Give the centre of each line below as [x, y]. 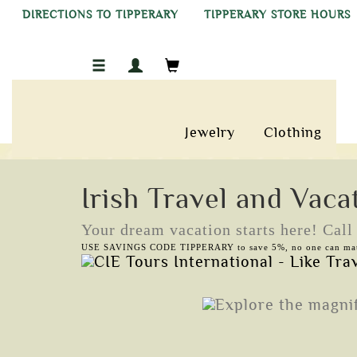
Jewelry [210, 132]
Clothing [293, 132]
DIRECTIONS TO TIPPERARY [100, 15]
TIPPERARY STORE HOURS [277, 15]
